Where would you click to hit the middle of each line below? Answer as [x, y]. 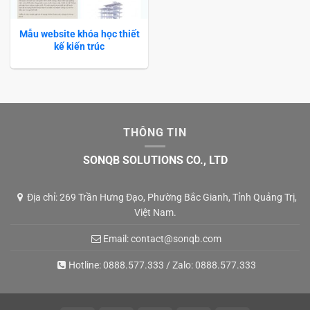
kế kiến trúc [79, 46]
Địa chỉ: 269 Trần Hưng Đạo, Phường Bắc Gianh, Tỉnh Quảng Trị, [162, 197]
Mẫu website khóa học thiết [79, 34]
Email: [117, 238]
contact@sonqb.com [176, 238]
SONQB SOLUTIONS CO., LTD [155, 161]
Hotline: [85, 265]
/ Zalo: [179, 265]
